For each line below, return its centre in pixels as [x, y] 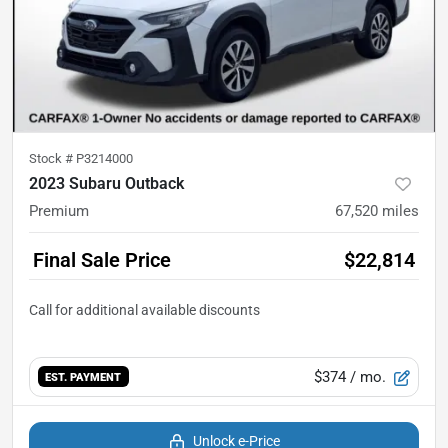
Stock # [52, 158]
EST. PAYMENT [83, 377]
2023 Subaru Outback [106, 183]
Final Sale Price [102, 259]
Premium [59, 210]
